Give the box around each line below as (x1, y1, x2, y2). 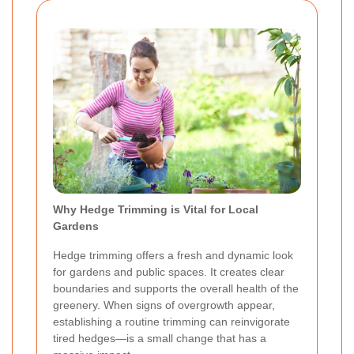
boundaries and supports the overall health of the (53, 281, 299, 295)
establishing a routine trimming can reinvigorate (53, 314, 290, 328)
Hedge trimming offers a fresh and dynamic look (53, 248, 293, 262)
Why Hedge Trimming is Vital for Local (53, 202, 258, 216)
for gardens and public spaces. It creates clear (53, 265, 284, 278)
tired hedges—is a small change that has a (53, 331, 266, 345)
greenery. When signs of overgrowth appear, (53, 298, 275, 311)
